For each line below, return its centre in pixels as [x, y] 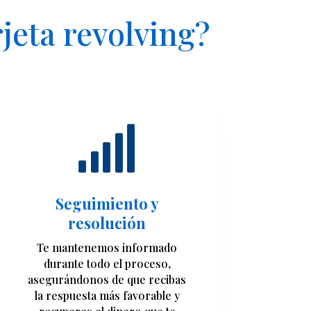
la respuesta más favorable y [107, 296]
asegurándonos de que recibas [107, 280]
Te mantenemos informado [107, 248]
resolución [107, 223]
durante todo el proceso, [107, 264]
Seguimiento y [107, 204]
